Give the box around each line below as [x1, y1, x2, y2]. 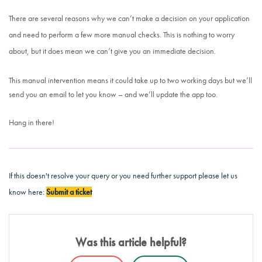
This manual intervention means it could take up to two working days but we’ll [9, 75, 252, 85]
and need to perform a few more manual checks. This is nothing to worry [9, 29, 235, 40]
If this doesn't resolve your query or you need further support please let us [9, 170, 237, 181]
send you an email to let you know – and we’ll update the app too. [9, 89, 218, 99]
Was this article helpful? [75, 235, 187, 250]
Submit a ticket [46, 187, 92, 197]
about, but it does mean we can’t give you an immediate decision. [9, 46, 216, 56]
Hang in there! [9, 117, 54, 127]
